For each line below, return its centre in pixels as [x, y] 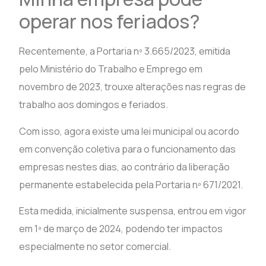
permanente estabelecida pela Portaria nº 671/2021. [131, 184]
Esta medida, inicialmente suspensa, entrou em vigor [133, 211]
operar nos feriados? [110, 22]
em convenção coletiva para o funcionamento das [128, 149]
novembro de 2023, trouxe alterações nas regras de [133, 87]
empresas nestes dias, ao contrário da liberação [125, 167]
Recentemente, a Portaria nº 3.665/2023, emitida [125, 51]
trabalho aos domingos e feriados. [94, 105]
